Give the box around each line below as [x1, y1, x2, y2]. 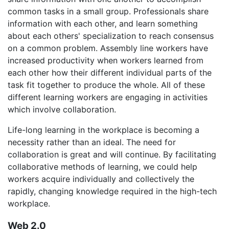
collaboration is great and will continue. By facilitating [8, 149, 216, 159]
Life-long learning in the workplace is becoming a [8, 124, 199, 135]
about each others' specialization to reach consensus [8, 30, 214, 41]
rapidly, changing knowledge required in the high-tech [8, 186, 217, 196]
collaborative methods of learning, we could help [8, 161, 197, 172]
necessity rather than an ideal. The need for [8, 136, 176, 147]
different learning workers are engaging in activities [8, 91, 208, 102]
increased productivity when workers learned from [8, 55, 203, 65]
